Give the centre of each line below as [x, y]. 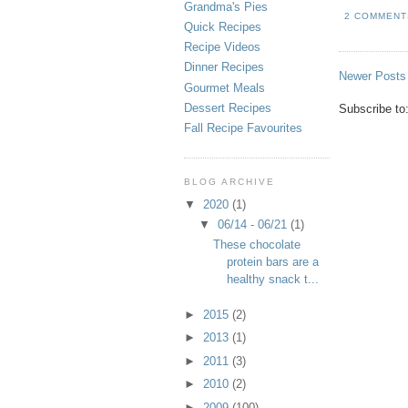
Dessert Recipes [228, 107]
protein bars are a [273, 262]
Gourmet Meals [224, 87]
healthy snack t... [273, 280]
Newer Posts [372, 76]
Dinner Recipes [224, 67]
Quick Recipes [223, 26]
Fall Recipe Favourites [243, 128]
